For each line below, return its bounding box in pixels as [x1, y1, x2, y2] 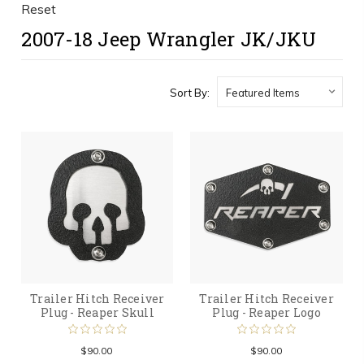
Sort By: [169, 86, 210, 99]
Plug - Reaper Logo [212, 305, 321, 321]
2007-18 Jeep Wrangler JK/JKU [21, 26, 317, 52]
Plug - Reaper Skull [41, 305, 154, 321]
